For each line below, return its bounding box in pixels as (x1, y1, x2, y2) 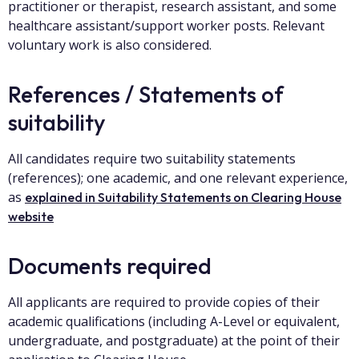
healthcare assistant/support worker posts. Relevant (8, 17, 325, 34)
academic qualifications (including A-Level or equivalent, (8, 313, 340, 330)
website (8, 208, 54, 224)
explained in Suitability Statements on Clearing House (25, 189, 341, 205)
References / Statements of (8, 80, 284, 108)
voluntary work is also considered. (8, 36, 212, 54)
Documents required (8, 252, 212, 280)
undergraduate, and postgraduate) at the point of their (8, 332, 340, 349)
